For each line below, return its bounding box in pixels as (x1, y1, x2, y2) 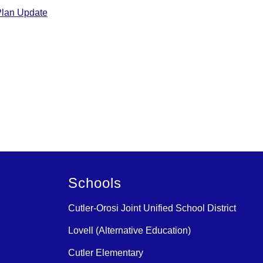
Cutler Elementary (68, 248, 143, 258)
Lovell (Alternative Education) (68, 225, 191, 236)
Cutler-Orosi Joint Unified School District (68, 203, 236, 214)
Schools (68, 175, 122, 191)
